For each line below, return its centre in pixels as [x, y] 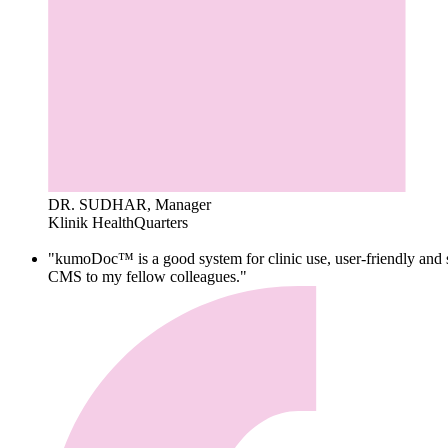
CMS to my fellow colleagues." [147, 276]
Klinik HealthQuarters [118, 222]
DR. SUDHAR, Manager [129, 204]
